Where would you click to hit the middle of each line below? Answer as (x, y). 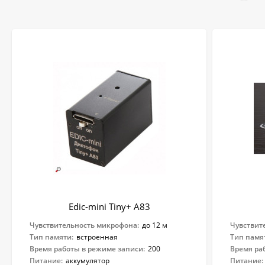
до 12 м (155, 225)
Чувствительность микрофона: (84, 225)
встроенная (97, 237)
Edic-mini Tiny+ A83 (109, 207)
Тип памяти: (51, 237)
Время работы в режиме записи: (87, 249)
